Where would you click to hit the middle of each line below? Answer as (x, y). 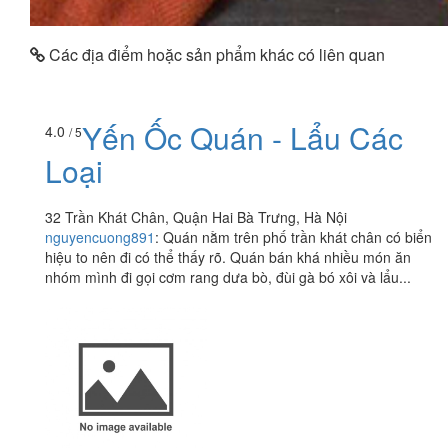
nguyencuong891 (100, 237)
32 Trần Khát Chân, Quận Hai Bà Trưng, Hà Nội (196, 217)
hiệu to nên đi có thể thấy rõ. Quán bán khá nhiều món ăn (228, 257)
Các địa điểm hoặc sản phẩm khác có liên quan (215, 54)
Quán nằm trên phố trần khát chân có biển (297, 237)
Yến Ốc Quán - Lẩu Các (242, 138)
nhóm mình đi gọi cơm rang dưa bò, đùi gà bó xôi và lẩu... (228, 277)
